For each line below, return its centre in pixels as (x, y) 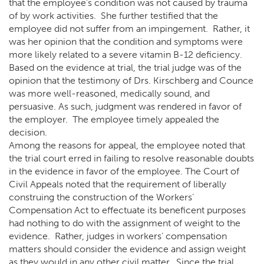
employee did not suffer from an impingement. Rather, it (129, 29)
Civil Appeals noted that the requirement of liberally (118, 184)
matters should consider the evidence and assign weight (127, 249)
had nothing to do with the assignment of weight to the (125, 223)
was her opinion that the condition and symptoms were (126, 42)
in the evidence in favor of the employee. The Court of (124, 171)
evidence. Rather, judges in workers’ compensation (118, 236)
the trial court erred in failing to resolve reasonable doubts (131, 158)
